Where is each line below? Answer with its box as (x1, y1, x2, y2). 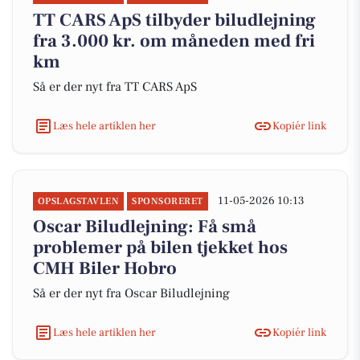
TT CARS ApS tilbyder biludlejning (33, 9, 316, 31)
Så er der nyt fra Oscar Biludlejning (33, 285, 230, 301)
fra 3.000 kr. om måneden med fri (33, 30, 315, 52)
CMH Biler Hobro (33, 257, 177, 280)
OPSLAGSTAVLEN (38, 195, 120, 207)
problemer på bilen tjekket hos (33, 236, 288, 259)
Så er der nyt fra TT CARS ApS (33, 79, 197, 95)
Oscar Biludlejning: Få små (33, 215, 256, 238)
